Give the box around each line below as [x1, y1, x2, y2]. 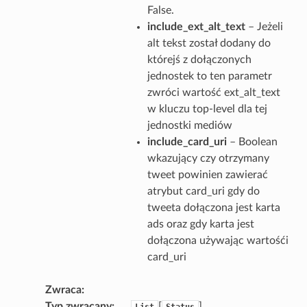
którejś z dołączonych [147, 53, 251, 65]
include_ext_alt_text [147, 21, 245, 32]
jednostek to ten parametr [147, 70, 272, 82]
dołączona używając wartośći [147, 234, 288, 246]
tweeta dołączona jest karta [147, 201, 280, 213]
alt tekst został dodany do [147, 37, 271, 49]
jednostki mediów [147, 119, 232, 131]
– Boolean [226, 136, 278, 147]
